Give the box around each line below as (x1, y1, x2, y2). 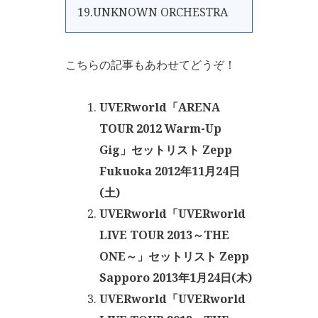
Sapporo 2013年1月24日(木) (99, 270, 252, 285)
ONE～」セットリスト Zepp (99, 248, 249, 264)
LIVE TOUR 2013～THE (99, 227, 229, 243)
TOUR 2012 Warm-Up (99, 121, 221, 136)
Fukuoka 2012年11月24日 (99, 163, 240, 179)
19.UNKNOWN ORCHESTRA (77, 4, 228, 20)
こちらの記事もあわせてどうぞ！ (65, 57, 236, 72)
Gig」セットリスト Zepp (99, 142, 232, 158)
